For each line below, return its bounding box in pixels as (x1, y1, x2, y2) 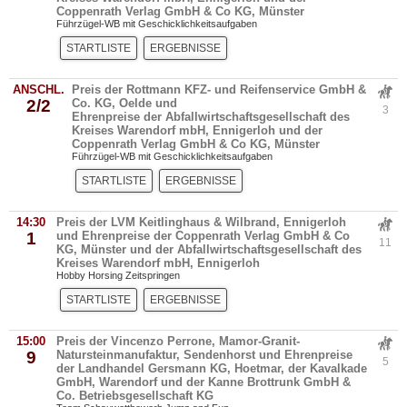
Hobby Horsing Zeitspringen (56, 270, 180, 281)
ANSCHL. (13, 83, 65, 96)
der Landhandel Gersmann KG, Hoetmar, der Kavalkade (56, 362, 367, 375)
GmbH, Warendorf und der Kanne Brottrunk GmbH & (56, 375, 351, 389)
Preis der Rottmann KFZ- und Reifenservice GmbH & (72, 83, 366, 96)
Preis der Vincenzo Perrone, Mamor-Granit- (56, 334, 300, 348)
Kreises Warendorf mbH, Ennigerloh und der (72, 124, 323, 137)
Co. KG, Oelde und (72, 96, 177, 110)
